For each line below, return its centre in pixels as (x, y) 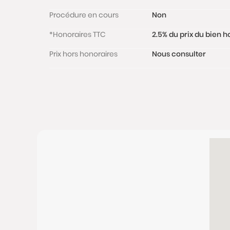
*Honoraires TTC (78, 34)
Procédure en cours (84, 15)
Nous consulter (179, 54)
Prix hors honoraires (83, 54)
